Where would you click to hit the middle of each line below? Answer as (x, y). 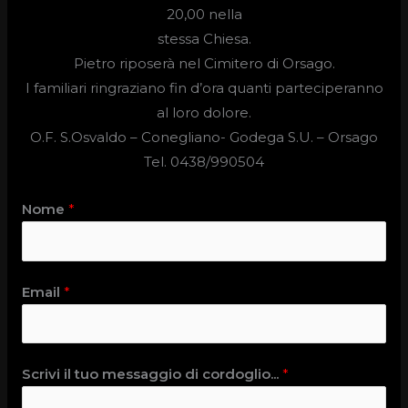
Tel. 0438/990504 (204, 162)
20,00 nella (204, 15)
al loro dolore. (204, 113)
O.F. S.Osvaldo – (86, 138)
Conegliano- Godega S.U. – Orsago (260, 138)
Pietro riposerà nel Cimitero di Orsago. (204, 64)
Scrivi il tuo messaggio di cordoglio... (153, 374)
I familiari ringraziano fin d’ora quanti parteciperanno (204, 88)
